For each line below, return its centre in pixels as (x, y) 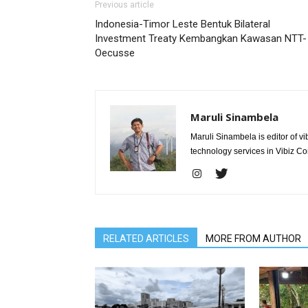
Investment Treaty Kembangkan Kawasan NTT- (201, 38)
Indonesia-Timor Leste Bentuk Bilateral (183, 24)
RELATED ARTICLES (146, 238)
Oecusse (115, 53)
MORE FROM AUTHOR (253, 238)
